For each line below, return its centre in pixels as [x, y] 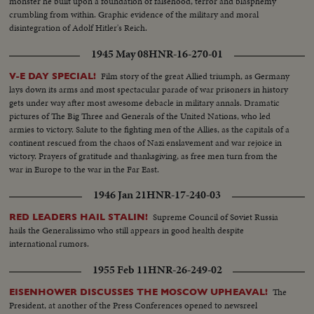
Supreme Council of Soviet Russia [216, 217]
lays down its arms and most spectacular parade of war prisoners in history [149, 89]
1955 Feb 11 [120, 269]
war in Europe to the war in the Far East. [84, 169]
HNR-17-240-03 [184, 194]
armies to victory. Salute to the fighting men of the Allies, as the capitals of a [150, 129]
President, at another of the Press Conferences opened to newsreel [134, 305]
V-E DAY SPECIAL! [53, 76]
